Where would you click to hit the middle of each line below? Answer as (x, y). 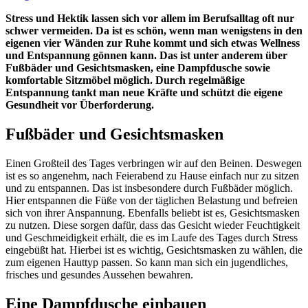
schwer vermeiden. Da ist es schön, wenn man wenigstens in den (154, 30)
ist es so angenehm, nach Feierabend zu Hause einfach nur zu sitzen (152, 175)
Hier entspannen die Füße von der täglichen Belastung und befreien (152, 200)
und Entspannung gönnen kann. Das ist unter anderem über (146, 55)
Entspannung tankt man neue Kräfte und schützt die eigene (144, 92)
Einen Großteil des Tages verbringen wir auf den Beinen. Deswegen (154, 163)
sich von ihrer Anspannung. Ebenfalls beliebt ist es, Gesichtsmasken (153, 212)
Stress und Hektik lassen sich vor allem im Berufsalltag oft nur (150, 18)
